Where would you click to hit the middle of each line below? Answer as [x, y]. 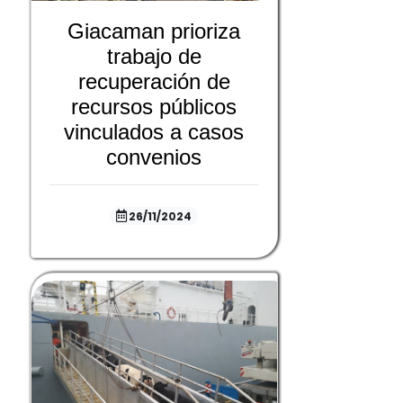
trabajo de [154, 57]
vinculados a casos [154, 132]
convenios [154, 157]
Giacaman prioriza [154, 31]
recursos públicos [154, 107]
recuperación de [154, 82]
